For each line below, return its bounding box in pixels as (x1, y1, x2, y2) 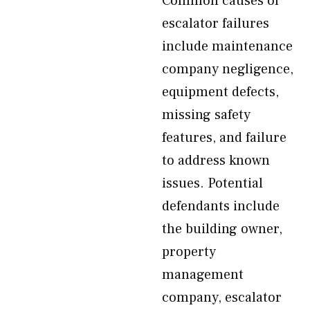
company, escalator (162, 289, 282, 307)
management (162, 266, 244, 284)
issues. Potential (162, 174, 263, 192)
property (162, 243, 216, 261)
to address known (162, 152, 270, 170)
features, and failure (162, 129, 286, 147)
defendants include (162, 197, 280, 215)
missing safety (162, 106, 250, 124)
